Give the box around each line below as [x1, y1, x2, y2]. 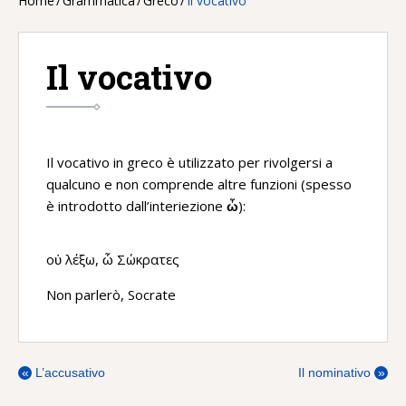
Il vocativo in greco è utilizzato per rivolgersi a [46, 153, 333, 171]
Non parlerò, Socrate [46, 285, 176, 304]
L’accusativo [32, 365, 105, 380]
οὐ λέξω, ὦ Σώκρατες [46, 250, 179, 268]
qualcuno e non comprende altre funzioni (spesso [46, 175, 352, 193]
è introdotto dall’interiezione [46, 197, 227, 215]
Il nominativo [298, 365, 374, 380]
